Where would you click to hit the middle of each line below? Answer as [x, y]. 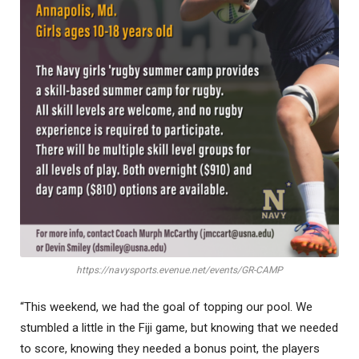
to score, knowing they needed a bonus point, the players [170, 349]
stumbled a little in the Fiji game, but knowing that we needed [179, 328]
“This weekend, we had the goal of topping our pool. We [166, 307]
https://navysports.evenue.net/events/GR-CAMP [179, 270]
